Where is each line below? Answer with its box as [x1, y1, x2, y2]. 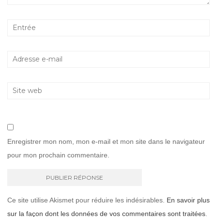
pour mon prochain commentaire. [7, 151, 109, 159]
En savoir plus [167, 196, 210, 204]
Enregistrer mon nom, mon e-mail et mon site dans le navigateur [7, 137, 205, 145]
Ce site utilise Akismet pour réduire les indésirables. [7, 196, 167, 204]
